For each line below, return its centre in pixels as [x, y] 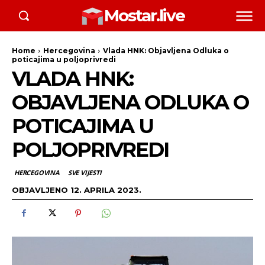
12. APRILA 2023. [106, 190]
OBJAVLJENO [40, 190]
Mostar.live [144, 16]
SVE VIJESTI [85, 173]
